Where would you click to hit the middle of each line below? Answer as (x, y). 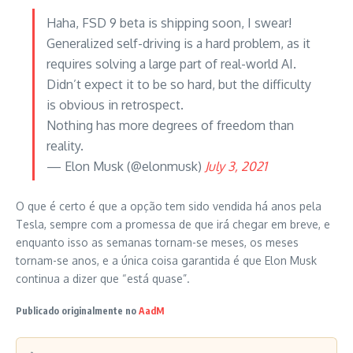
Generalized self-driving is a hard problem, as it (178, 43)
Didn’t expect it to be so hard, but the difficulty (179, 84)
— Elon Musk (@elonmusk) (126, 166)
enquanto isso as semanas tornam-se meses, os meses (157, 242)
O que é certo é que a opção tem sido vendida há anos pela (169, 206)
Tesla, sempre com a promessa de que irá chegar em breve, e (173, 224)
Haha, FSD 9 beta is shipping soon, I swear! (169, 22)
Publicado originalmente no (77, 310)
